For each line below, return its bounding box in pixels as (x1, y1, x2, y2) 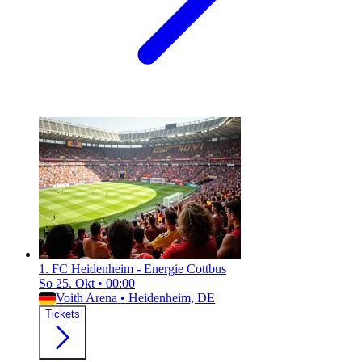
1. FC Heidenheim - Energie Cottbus (39, 262, 226, 276)
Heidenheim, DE (125, 291, 216, 305)
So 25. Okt (39, 276, 98, 291)
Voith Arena (56, 291, 118, 305)
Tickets (45, 308, 80, 321)
